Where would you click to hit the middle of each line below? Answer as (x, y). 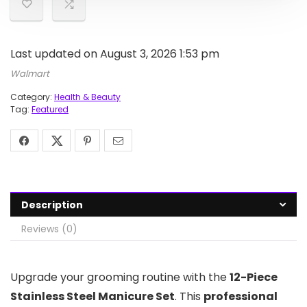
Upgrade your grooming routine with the (120, 277)
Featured (50, 109)
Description (52, 205)
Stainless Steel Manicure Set (93, 296)
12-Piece (254, 277)
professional (241, 296)
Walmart (30, 74)
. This (189, 296)
